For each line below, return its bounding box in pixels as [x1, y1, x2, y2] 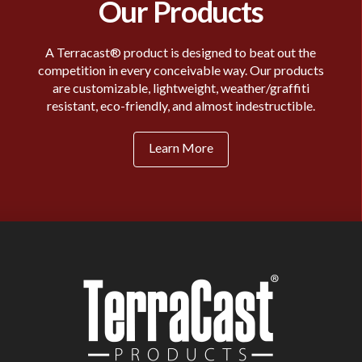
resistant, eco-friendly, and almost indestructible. [46, 97, 315, 113]
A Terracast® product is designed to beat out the [45, 44, 316, 60]
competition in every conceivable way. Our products [37, 61, 324, 78]
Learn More [148, 139, 213, 155]
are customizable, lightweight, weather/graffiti [52, 79, 309, 95]
